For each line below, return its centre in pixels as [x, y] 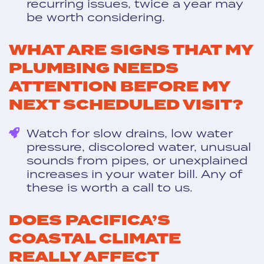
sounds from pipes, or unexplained [137, 160]
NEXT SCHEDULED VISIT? [126, 105]
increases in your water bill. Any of [135, 174]
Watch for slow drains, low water [130, 133]
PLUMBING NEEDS [94, 69]
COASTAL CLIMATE [95, 239]
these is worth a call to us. [110, 187]
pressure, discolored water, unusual [139, 146]
